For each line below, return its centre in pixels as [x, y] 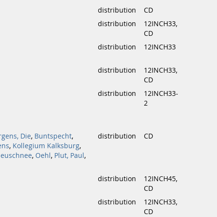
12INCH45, [161, 179]
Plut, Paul [69, 155]
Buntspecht [53, 136]
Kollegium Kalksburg [46, 146]
